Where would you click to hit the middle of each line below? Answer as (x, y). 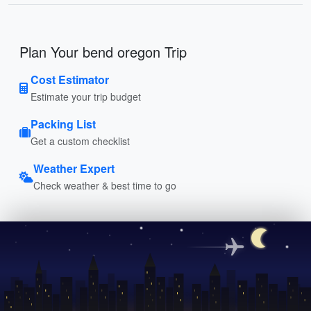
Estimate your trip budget (86, 96)
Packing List (63, 124)
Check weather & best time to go (105, 185)
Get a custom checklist (80, 141)
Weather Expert (74, 168)
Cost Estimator (70, 79)
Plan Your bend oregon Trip (103, 51)
